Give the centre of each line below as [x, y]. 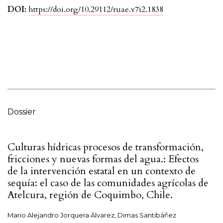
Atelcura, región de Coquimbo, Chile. [90, 195]
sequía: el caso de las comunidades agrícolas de [108, 183]
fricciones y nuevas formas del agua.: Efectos [103, 159]
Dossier [22, 112]
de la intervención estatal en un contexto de [102, 171]
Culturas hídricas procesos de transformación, [106, 147]
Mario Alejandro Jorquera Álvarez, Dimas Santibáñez [92, 215]
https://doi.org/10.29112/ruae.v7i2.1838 [96, 10]
